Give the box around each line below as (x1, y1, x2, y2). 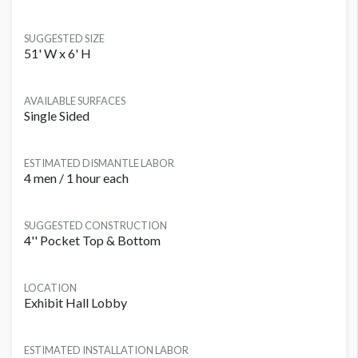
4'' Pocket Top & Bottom (24, 233, 161, 249)
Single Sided (24, 108, 89, 124)
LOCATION (24, 281, 77, 295)
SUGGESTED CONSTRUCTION (24, 219, 167, 233)
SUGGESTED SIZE (24, 32, 105, 46)
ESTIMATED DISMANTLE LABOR (24, 157, 174, 170)
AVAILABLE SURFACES (24, 94, 125, 108)
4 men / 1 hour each (24, 170, 129, 186)
